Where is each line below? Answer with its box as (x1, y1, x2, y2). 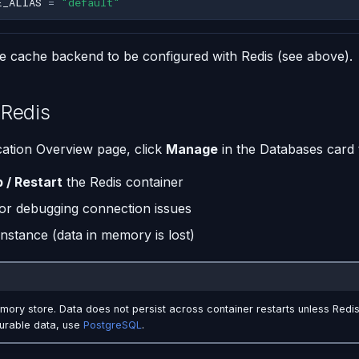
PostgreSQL (83, 318, 142, 331)
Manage (166, 140, 218, 157)
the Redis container (63, 173, 184, 190)
